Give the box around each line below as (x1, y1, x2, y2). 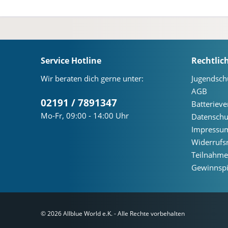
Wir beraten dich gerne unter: (41, 73, 144, 83)
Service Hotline (41, 55, 101, 66)
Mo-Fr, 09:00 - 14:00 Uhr (41, 110, 129, 121)
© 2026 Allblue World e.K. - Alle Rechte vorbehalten (41, 209, 185, 218)
